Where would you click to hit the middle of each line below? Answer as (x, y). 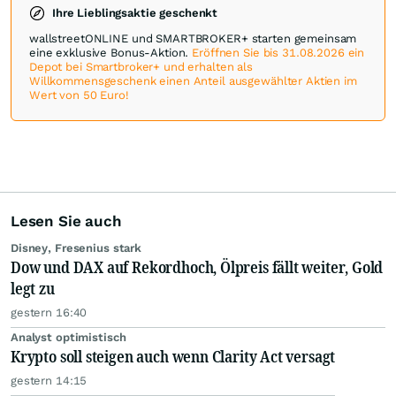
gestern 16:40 (49, 313)
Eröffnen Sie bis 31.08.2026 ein (278, 53)
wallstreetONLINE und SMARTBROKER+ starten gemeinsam (193, 39)
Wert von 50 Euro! (79, 95)
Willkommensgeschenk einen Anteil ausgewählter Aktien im (193, 81)
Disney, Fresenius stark (76, 248)
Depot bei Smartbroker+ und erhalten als (141, 67)
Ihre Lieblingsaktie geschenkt (135, 13)
